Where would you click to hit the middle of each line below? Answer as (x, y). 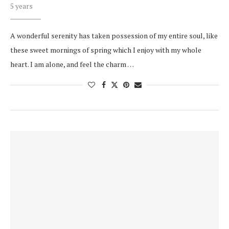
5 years (21, 6)
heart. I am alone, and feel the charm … (72, 64)
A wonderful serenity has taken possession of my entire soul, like (114, 36)
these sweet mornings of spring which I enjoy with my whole (106, 50)
